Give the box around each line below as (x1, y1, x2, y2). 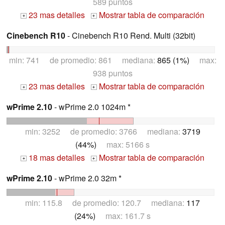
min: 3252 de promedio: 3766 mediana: (25, 125, 182, 137)
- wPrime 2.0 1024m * (52, 101, 131, 113)
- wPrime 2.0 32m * (52, 172, 122, 184)
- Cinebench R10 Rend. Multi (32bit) (65, 30, 195, 42)
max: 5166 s (96, 138, 150, 150)
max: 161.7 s (95, 209, 151, 221)
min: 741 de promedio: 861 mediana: (9, 54, 157, 66)
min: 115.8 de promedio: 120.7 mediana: (25, 196, 186, 208)
